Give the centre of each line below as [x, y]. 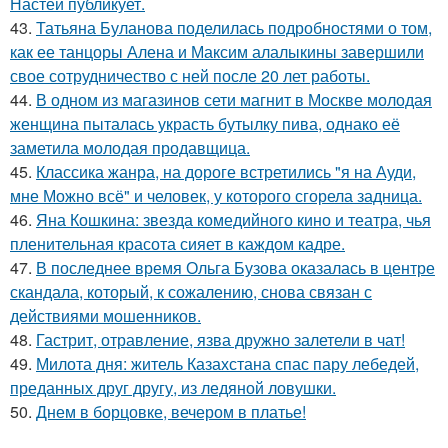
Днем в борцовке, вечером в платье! [171, 411]
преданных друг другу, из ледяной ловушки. [173, 387]
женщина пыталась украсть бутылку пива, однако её [205, 123]
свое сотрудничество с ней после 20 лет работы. [190, 75]
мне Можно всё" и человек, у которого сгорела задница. [216, 195]
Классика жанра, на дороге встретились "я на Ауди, [226, 171]
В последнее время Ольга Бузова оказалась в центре [235, 267]
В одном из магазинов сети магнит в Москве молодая [234, 99]
